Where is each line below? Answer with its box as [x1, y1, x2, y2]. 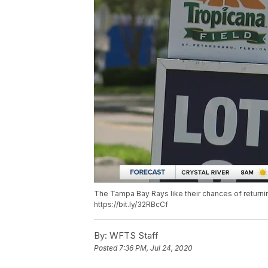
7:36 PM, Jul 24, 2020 [119, 243, 193, 253]
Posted [94, 243, 119, 253]
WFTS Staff [107, 230, 159, 242]
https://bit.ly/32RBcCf [94, 200, 168, 209]
